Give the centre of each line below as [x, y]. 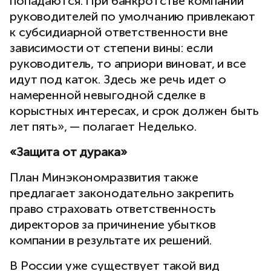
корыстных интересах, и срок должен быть [134, 111]
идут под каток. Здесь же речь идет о [118, 80]
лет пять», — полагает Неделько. [103, 127]
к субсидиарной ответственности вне [119, 32]
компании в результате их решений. [111, 240]
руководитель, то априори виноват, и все [128, 64]
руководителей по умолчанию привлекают [132, 17]
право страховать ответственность [113, 209]
